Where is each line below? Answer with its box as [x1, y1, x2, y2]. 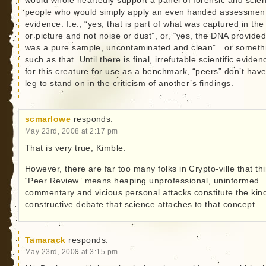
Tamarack [24, 236, 66, 245]
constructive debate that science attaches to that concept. [24, 200, 258, 210]
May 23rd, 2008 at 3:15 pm [24, 248, 118, 256]
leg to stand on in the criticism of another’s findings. [24, 79, 234, 88]
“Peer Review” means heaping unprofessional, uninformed [24, 176, 259, 186]
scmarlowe [24, 115, 71, 124]
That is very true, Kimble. [24, 144, 126, 153]
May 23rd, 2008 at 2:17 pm [24, 127, 118, 135]
